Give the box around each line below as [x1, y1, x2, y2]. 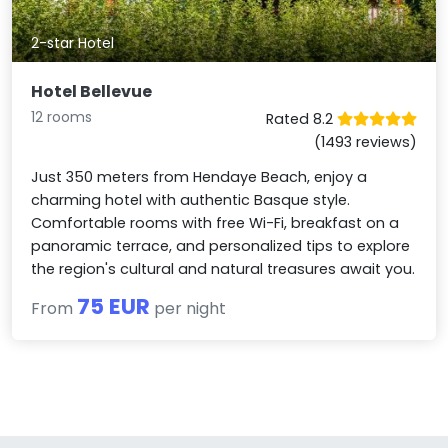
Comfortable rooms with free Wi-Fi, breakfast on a [31, 212, 400, 233]
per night [150, 296, 227, 320]
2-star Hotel [31, 33, 115, 54]
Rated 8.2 [265, 108, 337, 129]
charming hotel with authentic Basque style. [31, 189, 351, 210]
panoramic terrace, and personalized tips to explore [31, 235, 411, 256]
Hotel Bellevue [31, 79, 153, 103]
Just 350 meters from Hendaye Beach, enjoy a [31, 166, 368, 187]
